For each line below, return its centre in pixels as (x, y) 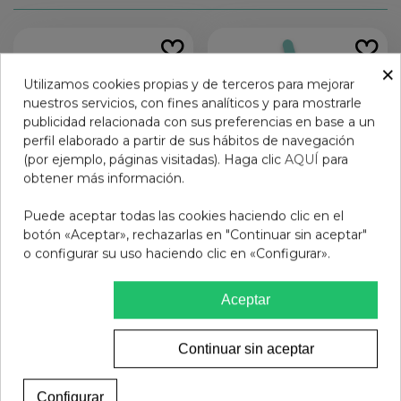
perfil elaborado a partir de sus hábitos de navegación (189, 140)
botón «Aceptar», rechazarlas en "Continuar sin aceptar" (195, 234)
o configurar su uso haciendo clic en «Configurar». (177, 253)
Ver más (307, 333)
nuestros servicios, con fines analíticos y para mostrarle (192, 102)
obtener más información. (104, 178)
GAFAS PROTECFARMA (298, 251)
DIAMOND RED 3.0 (103, 270)
